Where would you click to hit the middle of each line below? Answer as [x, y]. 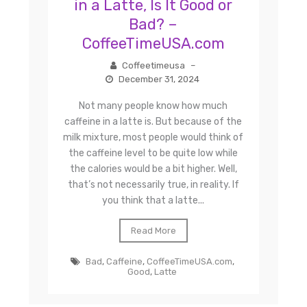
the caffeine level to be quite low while [153, 153]
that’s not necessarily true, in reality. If [153, 184]
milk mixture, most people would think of [153, 137]
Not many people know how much [153, 106]
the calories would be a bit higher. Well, [153, 169]
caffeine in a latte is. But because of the [153, 121]
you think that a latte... [153, 200]
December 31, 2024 [159, 79]
